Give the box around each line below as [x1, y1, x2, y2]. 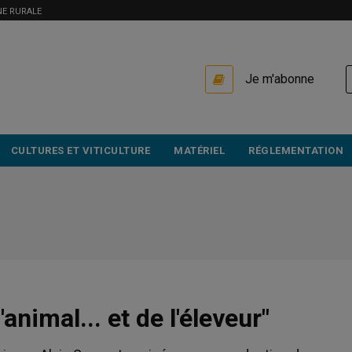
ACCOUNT [27, 76, 93, 90]
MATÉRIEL [174, 144, 225, 156]
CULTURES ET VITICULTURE [10, 144, 150, 156]
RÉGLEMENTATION [248, 144, 343, 156]
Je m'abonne [244, 71, 314, 87]
